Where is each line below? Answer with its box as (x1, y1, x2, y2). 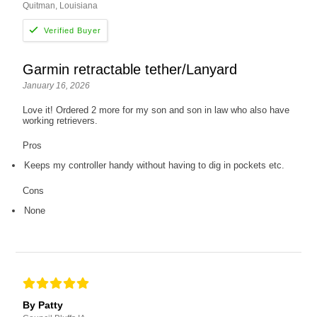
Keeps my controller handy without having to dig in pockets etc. (24, 160, 285, 171)
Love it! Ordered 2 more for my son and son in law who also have (23, 105, 290, 116)
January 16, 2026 (23, 81, 91, 91)
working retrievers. (23, 115, 98, 127)
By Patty (23, 299, 64, 311)
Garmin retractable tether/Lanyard (23, 62, 238, 78)
